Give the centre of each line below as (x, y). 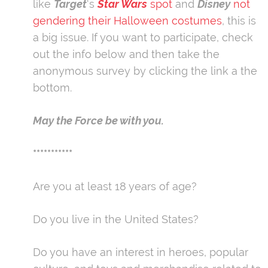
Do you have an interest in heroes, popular (141, 252)
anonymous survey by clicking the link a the (145, 71)
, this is (239, 20)
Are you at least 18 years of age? (115, 186)
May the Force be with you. (98, 120)
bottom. (52, 87)
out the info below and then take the (126, 54)
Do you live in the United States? (116, 219)
